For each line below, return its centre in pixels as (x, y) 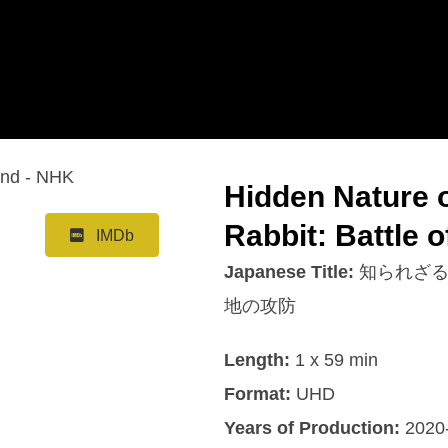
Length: (257, 359)
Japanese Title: (291, 271)
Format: (257, 393)
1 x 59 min (334, 359)
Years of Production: (314, 427)
